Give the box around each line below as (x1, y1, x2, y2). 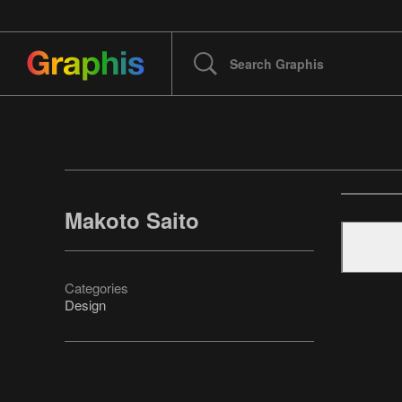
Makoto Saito (65, 205, 199, 236)
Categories (65, 278, 128, 298)
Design (65, 295, 106, 315)
